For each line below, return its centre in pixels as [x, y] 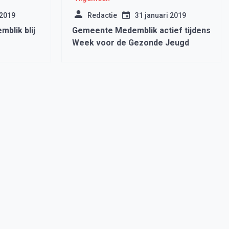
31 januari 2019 [160, 15]
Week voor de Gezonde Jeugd [130, 43]
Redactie [102, 15]
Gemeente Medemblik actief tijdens [141, 30]
